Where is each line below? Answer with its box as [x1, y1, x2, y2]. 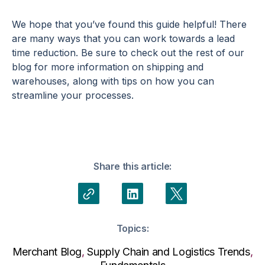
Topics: [116, 222, 149, 234]
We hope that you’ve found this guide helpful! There [12, 18, 247, 30]
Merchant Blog [12, 245, 82, 258]
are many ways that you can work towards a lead [12, 32, 235, 44]
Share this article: [93, 160, 172, 172]
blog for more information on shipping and [12, 60, 203, 73]
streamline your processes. [12, 89, 134, 101]
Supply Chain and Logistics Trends [87, 245, 250, 258]
